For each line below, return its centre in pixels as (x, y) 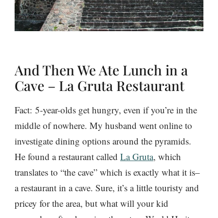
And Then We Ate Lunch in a (101, 70)
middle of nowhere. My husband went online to (103, 126)
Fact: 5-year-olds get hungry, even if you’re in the (106, 110)
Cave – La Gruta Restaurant (100, 86)
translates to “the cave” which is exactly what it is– (107, 172)
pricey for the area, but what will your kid (91, 203)
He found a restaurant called (67, 157)
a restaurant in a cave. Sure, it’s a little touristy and (107, 188)
